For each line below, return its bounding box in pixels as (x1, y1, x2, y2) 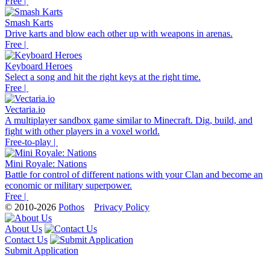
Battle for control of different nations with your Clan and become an (5, 169, 263, 180)
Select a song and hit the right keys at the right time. (5, 71, 201, 82)
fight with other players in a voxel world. (5, 125, 160, 136)
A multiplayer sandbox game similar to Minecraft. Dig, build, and (5, 115, 253, 125)
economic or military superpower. (5, 180, 132, 190)
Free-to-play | (5, 136, 58, 147)
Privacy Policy (94, 201, 149, 212)
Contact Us (5, 234, 48, 245)
